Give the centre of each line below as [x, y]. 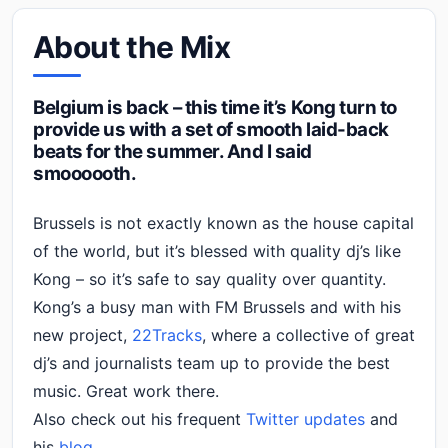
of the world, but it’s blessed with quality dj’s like [217, 251]
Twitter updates [305, 419]
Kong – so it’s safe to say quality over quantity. [209, 279]
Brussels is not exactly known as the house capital [223, 223]
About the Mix [132, 47]
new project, [82, 335]
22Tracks [167, 335]
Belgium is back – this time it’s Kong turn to [215, 107]
